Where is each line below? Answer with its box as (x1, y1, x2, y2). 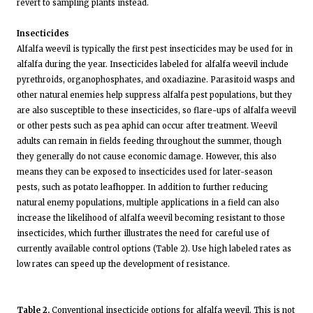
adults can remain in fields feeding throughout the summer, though (17, 136, 282, 146)
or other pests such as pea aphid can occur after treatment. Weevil (17, 120, 277, 131)
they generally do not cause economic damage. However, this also (17, 151, 277, 161)
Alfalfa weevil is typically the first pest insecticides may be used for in (17, 43, 293, 54)
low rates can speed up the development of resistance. (17, 259, 230, 269)
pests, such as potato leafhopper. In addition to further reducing (17, 182, 268, 192)
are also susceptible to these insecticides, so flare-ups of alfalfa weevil (17, 105, 296, 115)
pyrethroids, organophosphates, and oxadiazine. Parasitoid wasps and (17, 74, 295, 85)
